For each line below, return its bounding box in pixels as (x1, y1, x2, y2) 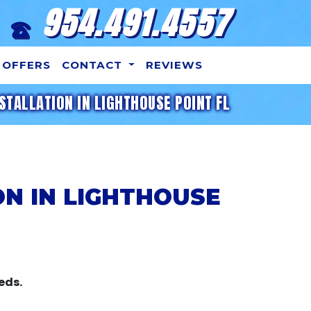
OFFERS (2, 58, 51, 72)
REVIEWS (146, 58, 203, 72)
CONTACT (62, 58, 126, 72)
